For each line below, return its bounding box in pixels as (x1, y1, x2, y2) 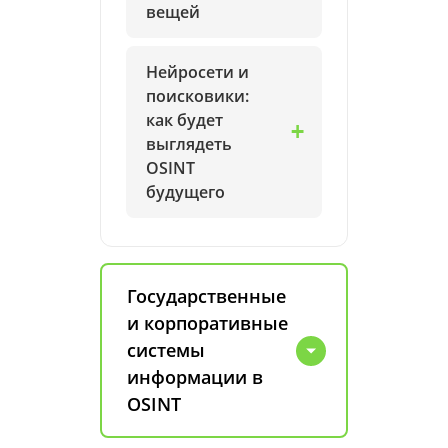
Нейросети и (146, 61, 249, 83)
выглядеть (146, 133, 232, 155)
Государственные (127, 284, 286, 308)
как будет (146, 109, 223, 131)
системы (127, 338, 205, 362)
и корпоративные (127, 311, 288, 335)
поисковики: (146, 85, 249, 107)
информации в (127, 365, 263, 389)
